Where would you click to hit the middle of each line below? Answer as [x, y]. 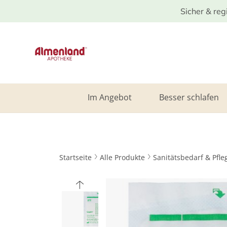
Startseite [75, 157]
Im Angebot [109, 97]
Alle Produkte [122, 157]
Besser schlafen [189, 97]
